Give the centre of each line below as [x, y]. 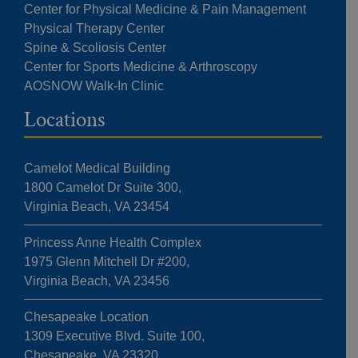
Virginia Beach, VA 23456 [96, 280]
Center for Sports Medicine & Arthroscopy [140, 66]
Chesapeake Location [86, 316]
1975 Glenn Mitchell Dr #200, [106, 261]
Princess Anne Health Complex [112, 242]
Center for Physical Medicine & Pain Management [165, 9]
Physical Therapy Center [94, 28]
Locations [64, 119]
